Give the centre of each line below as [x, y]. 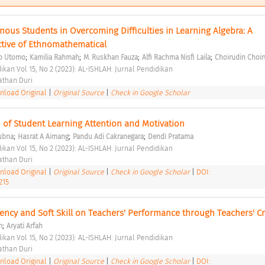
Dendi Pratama [170, 136]
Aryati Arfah [24, 226]
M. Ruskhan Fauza [110, 57]
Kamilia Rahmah [54, 57]
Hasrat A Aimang [43, 136]
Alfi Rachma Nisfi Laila [176, 57]
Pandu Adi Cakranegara [108, 136]
